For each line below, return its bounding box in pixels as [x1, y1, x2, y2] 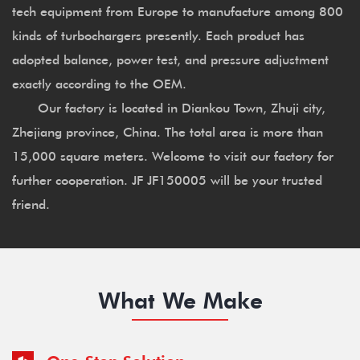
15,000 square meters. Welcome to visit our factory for [12, 146, 333, 164]
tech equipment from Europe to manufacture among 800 [12, 2, 343, 19]
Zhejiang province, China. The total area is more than [12, 122, 323, 140]
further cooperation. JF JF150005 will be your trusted [12, 170, 322, 188]
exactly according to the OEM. [12, 74, 186, 92]
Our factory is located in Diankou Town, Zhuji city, [12, 98, 325, 116]
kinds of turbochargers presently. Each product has [12, 26, 305, 43]
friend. [12, 194, 50, 212]
